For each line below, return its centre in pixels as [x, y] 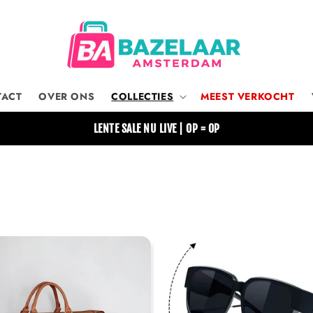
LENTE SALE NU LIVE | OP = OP [156, 129]
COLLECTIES [143, 96]
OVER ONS [67, 96]
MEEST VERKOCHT [248, 96]
